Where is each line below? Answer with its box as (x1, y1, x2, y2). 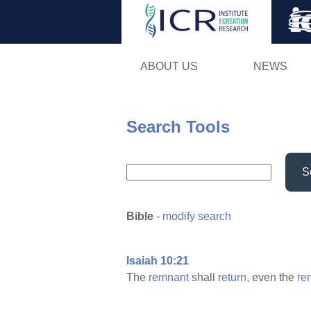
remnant (149, 271, 189, 284)
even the (249, 271, 297, 284)
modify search (162, 210, 231, 223)
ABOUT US (140, 60, 198, 72)
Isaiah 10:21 (126, 255, 189, 267)
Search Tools (126, 117, 230, 136)
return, (218, 271, 249, 284)
